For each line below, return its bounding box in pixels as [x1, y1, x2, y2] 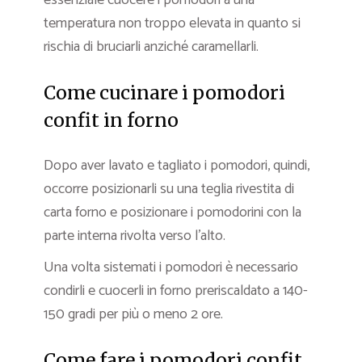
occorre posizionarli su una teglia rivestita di [44, 176, 294, 201]
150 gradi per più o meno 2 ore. [44, 301, 223, 326]
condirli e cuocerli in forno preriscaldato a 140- [44, 278, 308, 303]
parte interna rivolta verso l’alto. [44, 223, 225, 248]
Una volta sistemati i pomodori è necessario [44, 255, 298, 280]
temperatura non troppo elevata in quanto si [44, 11, 301, 36]
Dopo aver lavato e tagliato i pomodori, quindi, [44, 153, 309, 178]
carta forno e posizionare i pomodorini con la [44, 200, 301, 225]
